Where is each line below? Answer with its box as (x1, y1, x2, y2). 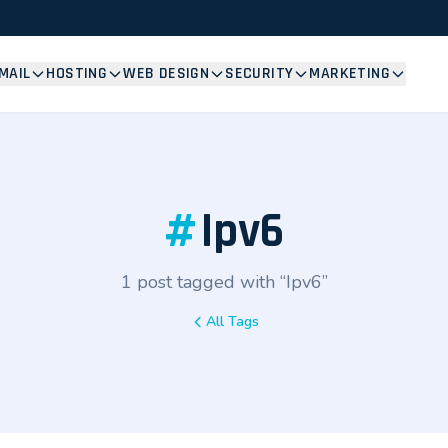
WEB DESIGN (123, 63, 210, 84)
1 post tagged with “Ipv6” (120, 270, 328, 294)
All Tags (205, 312, 259, 331)
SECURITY (225, 63, 294, 84)
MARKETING (309, 63, 390, 84)
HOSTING (46, 63, 108, 84)
